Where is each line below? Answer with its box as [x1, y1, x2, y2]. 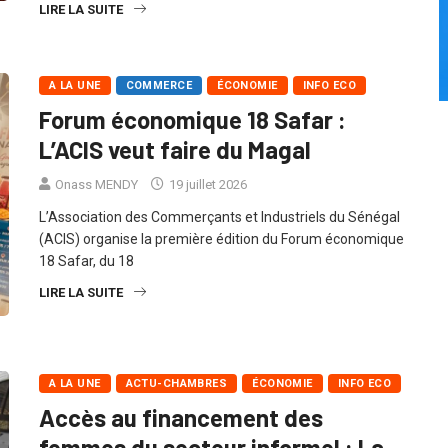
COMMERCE [125, 100, 193, 114]
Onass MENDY [55, 198, 138, 214]
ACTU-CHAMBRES [125, 399, 228, 413]
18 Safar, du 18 [39, 274, 134, 291]
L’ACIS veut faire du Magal [39, 156, 311, 186]
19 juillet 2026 [166, 198, 247, 214]
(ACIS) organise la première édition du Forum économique [39, 252, 404, 269]
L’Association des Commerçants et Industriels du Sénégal [39, 230, 400, 247]
